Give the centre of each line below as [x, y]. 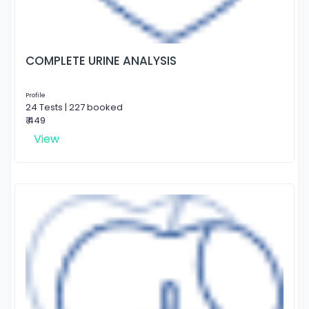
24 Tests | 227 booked [74, 107]
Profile [36, 95]
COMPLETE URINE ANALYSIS [101, 60]
